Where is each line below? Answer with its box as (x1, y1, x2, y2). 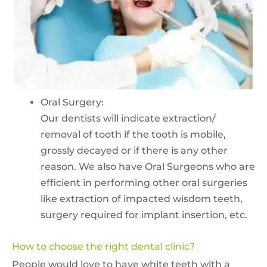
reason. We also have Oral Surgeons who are (41, 161, 255, 173)
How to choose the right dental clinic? (12, 241, 195, 253)
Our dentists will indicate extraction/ (41, 113, 216, 125)
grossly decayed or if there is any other (41, 145, 228, 157)
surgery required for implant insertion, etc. (41, 209, 247, 221)
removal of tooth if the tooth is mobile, (41, 129, 226, 141)
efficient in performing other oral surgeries (41, 177, 247, 189)
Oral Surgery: (41, 97, 104, 108)
